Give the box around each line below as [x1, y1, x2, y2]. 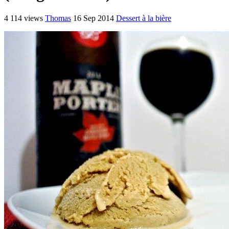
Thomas [45, 13, 71, 22]
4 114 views [4, 13, 43, 22]
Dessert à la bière [116, 13, 171, 22]
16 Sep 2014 [73, 13, 114, 22]
